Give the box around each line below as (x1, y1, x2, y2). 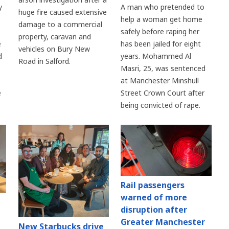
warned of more (121, 192, 188, 203)
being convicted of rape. (121, 100, 201, 110)
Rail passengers (121, 179, 185, 191)
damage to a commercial (18, 19, 102, 29)
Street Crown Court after (121, 88, 205, 98)
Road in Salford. (18, 56, 71, 66)
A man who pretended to (121, 2, 205, 12)
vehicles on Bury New (18, 43, 90, 54)
